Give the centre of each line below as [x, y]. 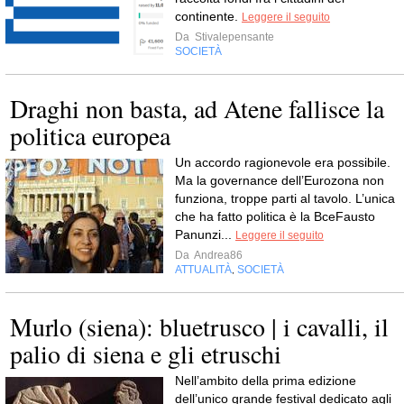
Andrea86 [217, 255]
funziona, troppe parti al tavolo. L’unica [285, 198]
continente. [208, 16]
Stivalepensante [233, 37]
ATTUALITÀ [203, 270]
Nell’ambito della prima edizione [266, 381]
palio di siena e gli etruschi [146, 353]
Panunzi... [205, 234]
